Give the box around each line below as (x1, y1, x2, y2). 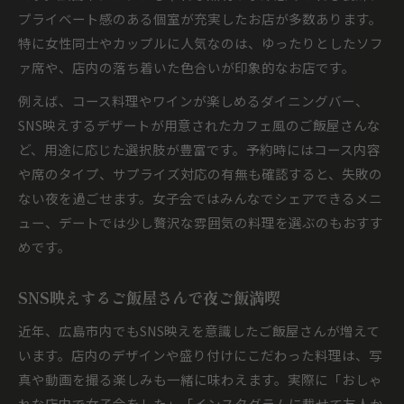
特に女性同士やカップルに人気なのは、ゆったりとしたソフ (18, 33, 383, 52)
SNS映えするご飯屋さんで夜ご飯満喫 (18, 286, 280, 308)
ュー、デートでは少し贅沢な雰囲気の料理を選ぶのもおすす (18, 213, 383, 232)
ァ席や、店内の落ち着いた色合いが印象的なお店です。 (18, 58, 355, 77)
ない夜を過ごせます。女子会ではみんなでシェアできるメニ (18, 188, 382, 207)
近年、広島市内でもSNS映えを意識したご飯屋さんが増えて (18, 321, 380, 340)
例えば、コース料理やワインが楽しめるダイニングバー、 (18, 91, 369, 110)
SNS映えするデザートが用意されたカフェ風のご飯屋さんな (18, 115, 381, 134)
